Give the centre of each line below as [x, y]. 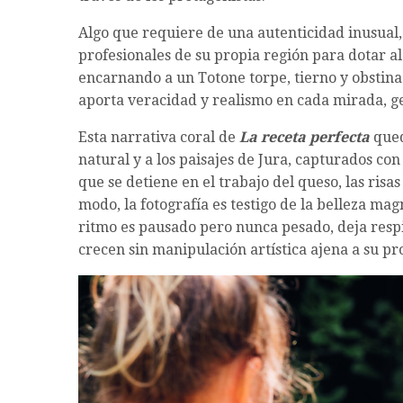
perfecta [340, 138]
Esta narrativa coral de [159, 138]
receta [283, 138]
